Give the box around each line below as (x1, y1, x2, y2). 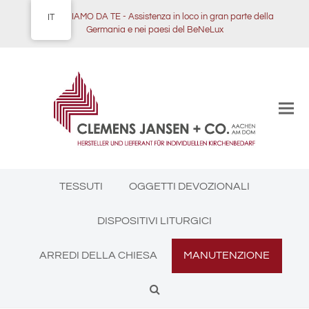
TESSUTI (59, 181, 103, 192)
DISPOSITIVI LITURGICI (97, 215, 212, 226)
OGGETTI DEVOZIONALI (129, 181, 250, 192)
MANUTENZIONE (183, 250, 270, 261)
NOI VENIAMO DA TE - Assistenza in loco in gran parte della (35, 12, 274, 21)
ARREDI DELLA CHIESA (39, 250, 157, 261)
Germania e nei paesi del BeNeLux (86, 25, 223, 34)
